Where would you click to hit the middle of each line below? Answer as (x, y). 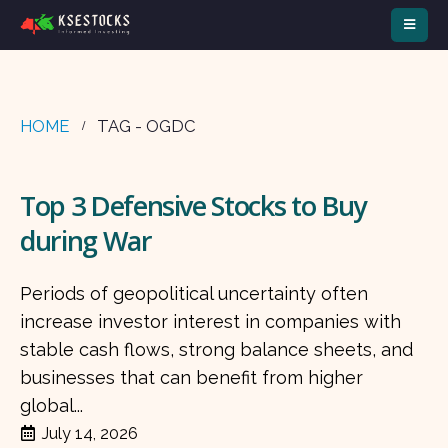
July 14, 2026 (90, 434)
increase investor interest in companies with (210, 322)
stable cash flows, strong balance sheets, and (216, 350)
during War (86, 240)
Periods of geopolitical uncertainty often (194, 294)
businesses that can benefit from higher (191, 378)
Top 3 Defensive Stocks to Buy (193, 205)
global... (51, 406)
